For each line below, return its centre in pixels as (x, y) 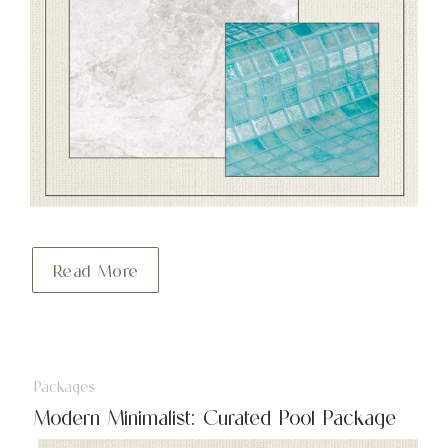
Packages (64, 387)
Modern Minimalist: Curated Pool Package (214, 418)
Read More (95, 271)
